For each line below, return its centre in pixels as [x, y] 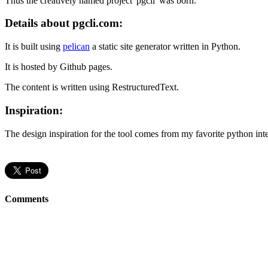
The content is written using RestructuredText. [92, 87]
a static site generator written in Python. [166, 47]
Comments [27, 199]
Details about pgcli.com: [64, 23]
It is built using [34, 47]
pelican [76, 47]
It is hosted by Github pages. [60, 67]
